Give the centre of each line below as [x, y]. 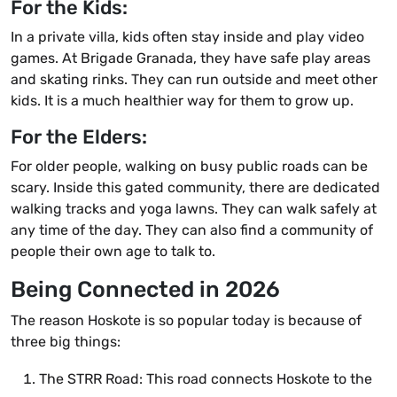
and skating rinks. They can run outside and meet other [194, 80]
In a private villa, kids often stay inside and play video [187, 37]
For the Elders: [79, 137]
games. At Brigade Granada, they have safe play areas [191, 58]
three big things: [66, 342]
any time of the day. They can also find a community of [192, 230]
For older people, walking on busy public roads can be [189, 167]
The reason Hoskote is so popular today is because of [186, 321]
